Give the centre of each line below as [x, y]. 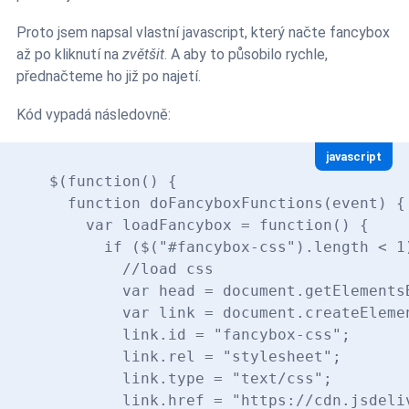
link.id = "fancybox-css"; [200, 334]
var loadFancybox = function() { [209, 225]
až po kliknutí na [69, 54]
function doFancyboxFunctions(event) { [227, 203]
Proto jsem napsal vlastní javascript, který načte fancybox [203, 32]
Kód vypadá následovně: [94, 114]
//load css [131, 268]
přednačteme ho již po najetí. [109, 76]
